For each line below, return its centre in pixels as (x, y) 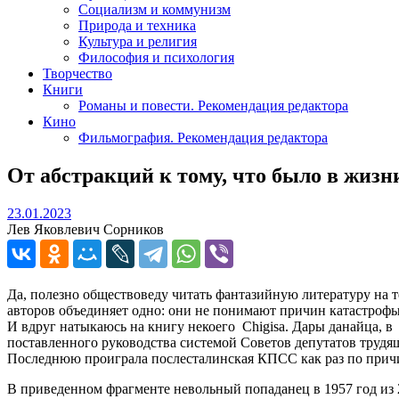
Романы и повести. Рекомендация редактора (213, 105)
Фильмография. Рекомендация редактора (203, 137)
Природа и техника (137, 25)
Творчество (77, 73)
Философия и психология (156, 57)
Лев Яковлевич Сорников (85, 229)
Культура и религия (138, 41)
